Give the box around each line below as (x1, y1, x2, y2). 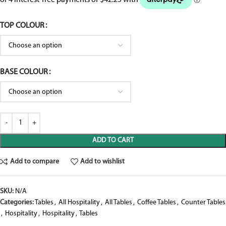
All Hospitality (59, 199, 100, 207)
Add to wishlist (80, 157, 125, 165)
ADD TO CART (92, 137, 134, 145)
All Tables (105, 199, 132, 207)
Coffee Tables (137, 199, 176, 207)
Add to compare (10, 157, 59, 165)
